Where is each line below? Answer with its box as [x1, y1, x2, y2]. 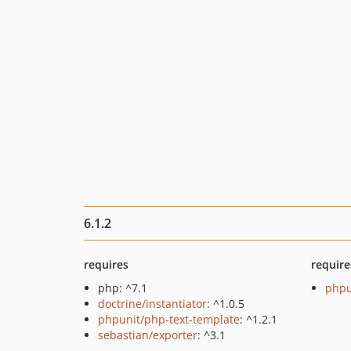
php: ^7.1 [98, 280, 147, 295]
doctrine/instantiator [98, 296, 207, 311]
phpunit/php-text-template [98, 312, 240, 327]
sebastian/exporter [98, 327, 197, 342]
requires [84, 257, 128, 272]
